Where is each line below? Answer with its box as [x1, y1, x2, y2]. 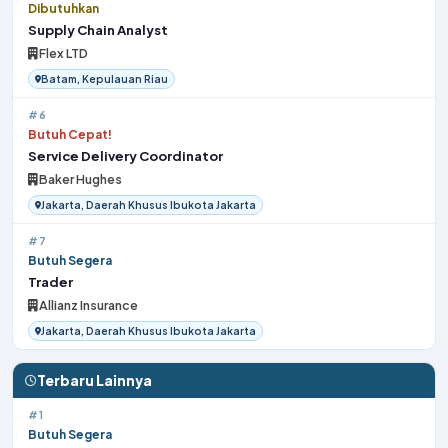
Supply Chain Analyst [28, 21, 168, 38]
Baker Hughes [37, 171, 122, 187]
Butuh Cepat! [28, 127, 112, 142]
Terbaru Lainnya [37, 372, 152, 389]
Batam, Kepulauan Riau [41, 72, 168, 85]
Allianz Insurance [37, 297, 138, 313]
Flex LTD [37, 45, 88, 61]
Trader [28, 273, 73, 290]
